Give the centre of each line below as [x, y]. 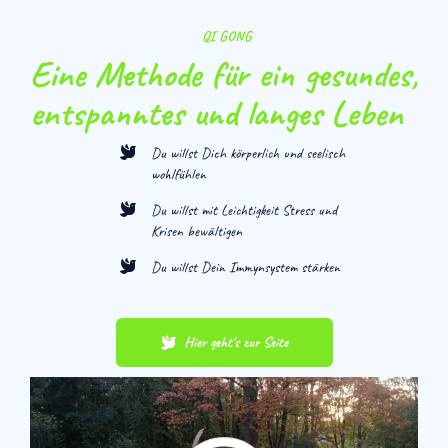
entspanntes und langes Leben [216, 112]
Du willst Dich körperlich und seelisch [248, 153]
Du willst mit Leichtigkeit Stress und [244, 210]
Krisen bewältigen [196, 231]
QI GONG [224, 36]
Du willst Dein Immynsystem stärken [245, 267]
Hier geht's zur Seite [235, 342]
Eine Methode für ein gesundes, [224, 73]
